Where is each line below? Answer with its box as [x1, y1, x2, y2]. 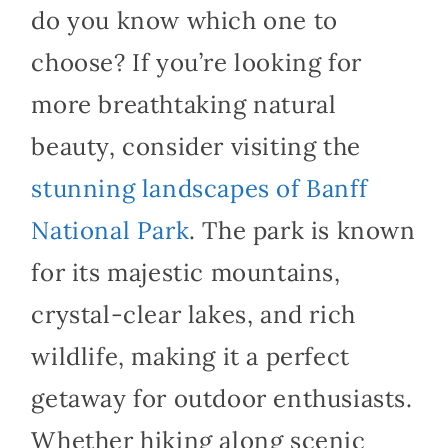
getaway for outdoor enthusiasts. [31, 383, 413, 415]
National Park [31, 215, 190, 247]
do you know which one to [31, 5, 338, 37]
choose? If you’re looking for [31, 47, 362, 79]
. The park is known [189, 215, 416, 247]
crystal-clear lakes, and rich [31, 299, 356, 331]
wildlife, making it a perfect [31, 341, 350, 373]
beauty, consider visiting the [31, 131, 361, 163]
